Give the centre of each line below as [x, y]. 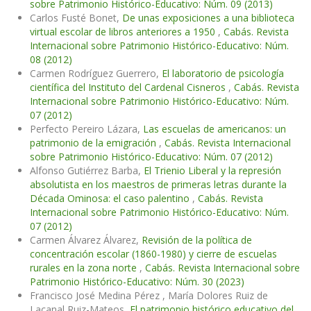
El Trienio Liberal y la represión [212, 171]
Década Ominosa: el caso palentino [111, 199]
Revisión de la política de [197, 240]
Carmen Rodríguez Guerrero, [96, 74]
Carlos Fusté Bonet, [76, 18]
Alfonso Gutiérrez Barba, [87, 171]
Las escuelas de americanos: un [215, 129]
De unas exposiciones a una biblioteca [208, 18]
